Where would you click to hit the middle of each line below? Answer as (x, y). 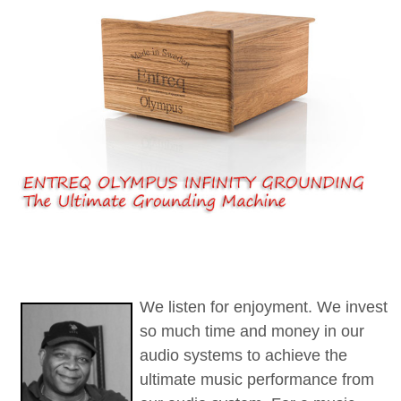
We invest (352, 307)
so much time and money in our (252, 331)
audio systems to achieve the (243, 355)
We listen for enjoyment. (228, 307)
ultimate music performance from (257, 379)
